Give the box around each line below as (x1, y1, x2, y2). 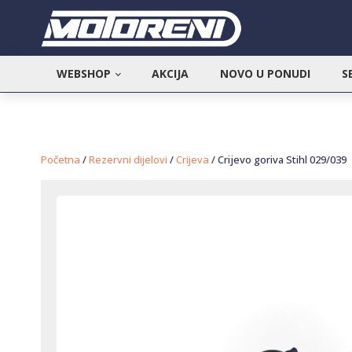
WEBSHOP (57, 65, 111, 81)
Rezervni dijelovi (89, 152, 167, 167)
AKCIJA (151, 65, 189, 81)
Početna (41, 152, 80, 167)
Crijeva (176, 152, 209, 167)
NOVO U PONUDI (219, 65, 310, 81)
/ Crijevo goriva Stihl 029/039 (209, 152, 346, 167)
